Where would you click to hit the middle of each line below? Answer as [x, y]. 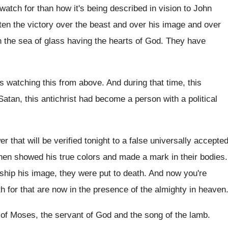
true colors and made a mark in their [129, 157]
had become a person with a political [148, 99]
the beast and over [111, 25]
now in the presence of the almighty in [124, 190]
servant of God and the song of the [121, 215]
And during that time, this [154, 83]
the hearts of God [128, 41]
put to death [122, 173]
